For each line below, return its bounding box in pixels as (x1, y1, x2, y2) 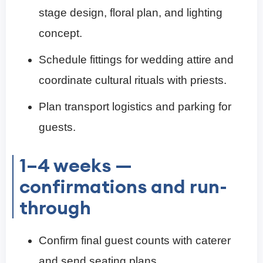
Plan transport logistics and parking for (39, 100, 231, 113)
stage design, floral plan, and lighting (39, 6, 222, 19)
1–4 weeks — (19, 153, 132, 177)
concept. (39, 26, 82, 39)
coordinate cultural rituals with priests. (39, 73, 227, 86)
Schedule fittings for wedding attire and (39, 53, 234, 66)
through (19, 195, 91, 220)
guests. (39, 120, 76, 133)
